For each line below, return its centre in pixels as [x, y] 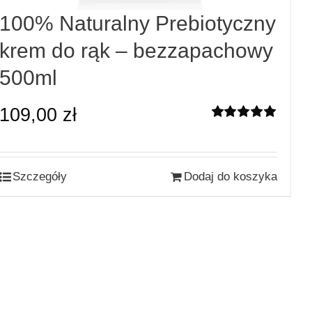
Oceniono [237, 131]
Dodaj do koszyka [230, 177]
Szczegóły [39, 177]
